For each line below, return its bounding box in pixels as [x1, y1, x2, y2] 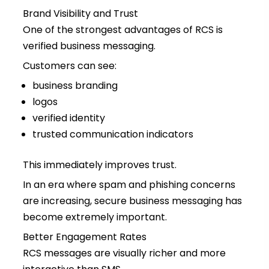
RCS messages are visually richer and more [22, 246, 226, 261]
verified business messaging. [22, 39, 156, 53]
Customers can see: [22, 59, 116, 73]
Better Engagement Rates [22, 230, 147, 244]
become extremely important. [22, 210, 167, 225]
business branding [32, 79, 118, 93]
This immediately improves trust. [22, 158, 177, 172]
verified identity [32, 111, 105, 125]
